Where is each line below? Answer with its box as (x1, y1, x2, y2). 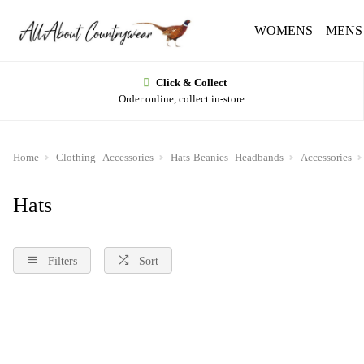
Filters (48, 254, 77, 267)
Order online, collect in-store (119, 93, 245, 105)
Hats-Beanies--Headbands (171, 151, 284, 163)
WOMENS (254, 23, 313, 37)
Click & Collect (156, 76, 227, 89)
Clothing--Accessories (56, 151, 154, 163)
